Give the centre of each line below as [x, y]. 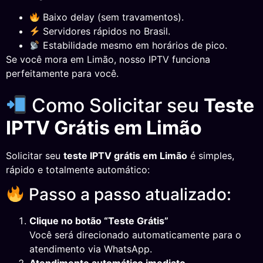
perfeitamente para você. [62, 74]
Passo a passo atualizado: [128, 195]
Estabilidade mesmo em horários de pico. [134, 45]
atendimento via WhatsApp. [91, 249]
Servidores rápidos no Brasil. [105, 31]
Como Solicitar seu [116, 105]
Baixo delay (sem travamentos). [112, 17]
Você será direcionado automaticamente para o [135, 235]
